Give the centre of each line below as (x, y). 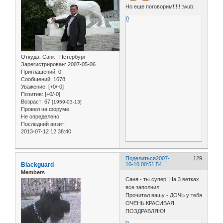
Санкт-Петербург (63, 57)
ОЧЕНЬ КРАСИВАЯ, (151, 203)
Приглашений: (39, 72)
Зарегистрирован (43, 64)
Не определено (40, 117)
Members (33, 172)
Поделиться (141, 159)
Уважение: (34, 87)
